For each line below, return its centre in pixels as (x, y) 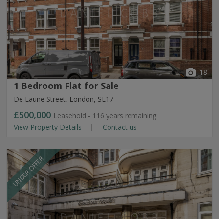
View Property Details (49, 127)
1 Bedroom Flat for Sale (66, 86)
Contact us (119, 127)
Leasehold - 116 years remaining (105, 116)
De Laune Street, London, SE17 (64, 99)
